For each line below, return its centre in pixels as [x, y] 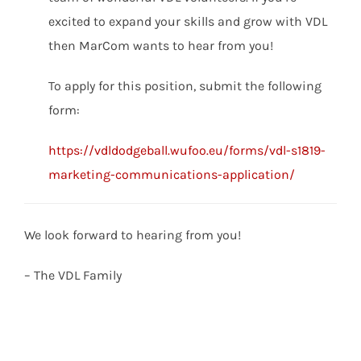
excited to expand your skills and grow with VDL [188, 21]
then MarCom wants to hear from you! [161, 46]
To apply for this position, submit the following [185, 86]
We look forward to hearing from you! [133, 235]
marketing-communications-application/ [172, 174]
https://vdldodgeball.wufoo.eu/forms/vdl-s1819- [187, 150]
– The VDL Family [73, 275]
